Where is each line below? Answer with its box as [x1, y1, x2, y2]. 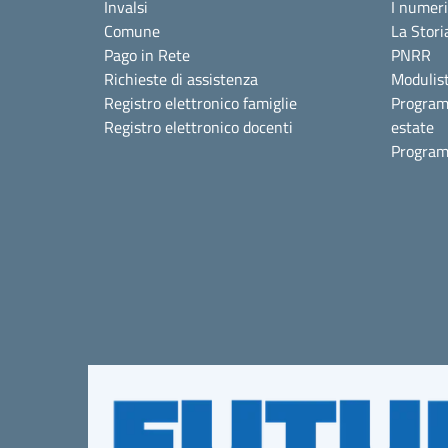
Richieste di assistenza [104, 67, 258, 91]
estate [391, 115, 434, 139]
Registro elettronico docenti [104, 115, 293, 139]
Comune [104, 19, 160, 43]
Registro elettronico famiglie [104, 91, 297, 115]
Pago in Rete [104, 43, 190, 67]
